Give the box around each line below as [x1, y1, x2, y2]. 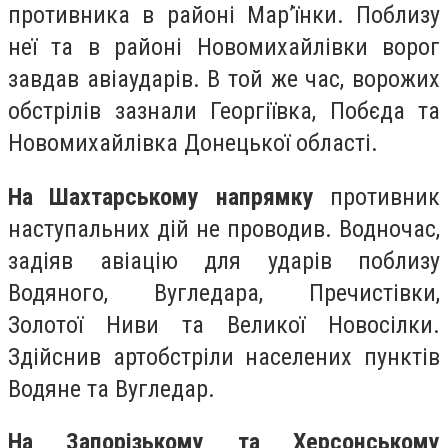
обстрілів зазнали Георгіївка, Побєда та [8, 97, 440, 126]
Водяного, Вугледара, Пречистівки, [8, 278, 440, 307]
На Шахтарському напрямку [8, 182, 314, 211]
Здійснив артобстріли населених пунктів [8, 342, 440, 371]
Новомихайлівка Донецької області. [8, 129, 378, 158]
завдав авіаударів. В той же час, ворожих [8, 65, 440, 94]
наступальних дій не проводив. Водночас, [8, 214, 440, 243]
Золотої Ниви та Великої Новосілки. [8, 310, 440, 339]
